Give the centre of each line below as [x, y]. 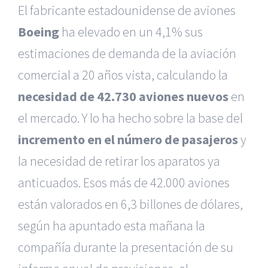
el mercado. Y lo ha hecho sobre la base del [130, 118]
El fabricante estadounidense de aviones [127, 10]
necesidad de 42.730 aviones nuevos [123, 96]
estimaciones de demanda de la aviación [127, 53]
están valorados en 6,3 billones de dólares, [130, 204]
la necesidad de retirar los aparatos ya [119, 161]
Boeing [39, 32]
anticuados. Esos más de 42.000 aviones [124, 182]
